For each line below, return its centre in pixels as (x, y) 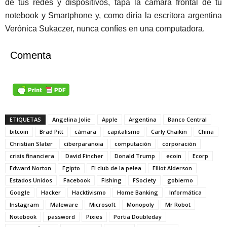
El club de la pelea (116, 168)
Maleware (64, 205)
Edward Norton (30, 168)
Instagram (24, 205)
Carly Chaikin (169, 132)
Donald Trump (135, 156)
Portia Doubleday (138, 217)
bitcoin (19, 132)
